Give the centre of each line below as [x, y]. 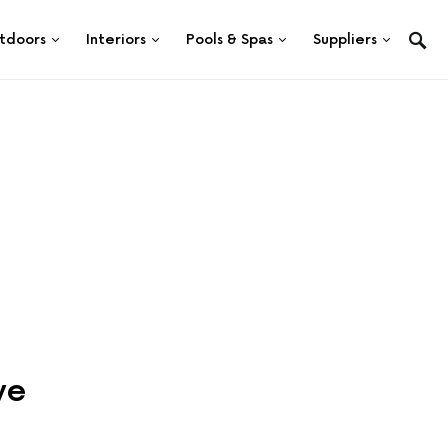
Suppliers [345, 39]
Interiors [116, 39]
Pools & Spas [229, 39]
